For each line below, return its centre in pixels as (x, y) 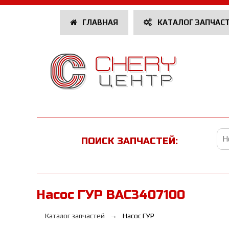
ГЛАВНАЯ (99, 22)
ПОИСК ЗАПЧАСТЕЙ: (130, 141)
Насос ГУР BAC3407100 (111, 195)
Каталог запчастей (75, 216)
